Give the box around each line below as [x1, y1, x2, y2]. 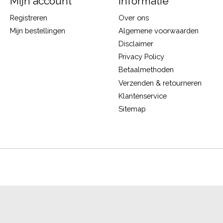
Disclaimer [118, 39, 153, 48]
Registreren [9, 13, 47, 22]
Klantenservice [118, 91, 167, 100]
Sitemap [118, 104, 146, 113]
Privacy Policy [118, 52, 164, 61]
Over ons [118, 13, 149, 22]
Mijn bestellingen [9, 26, 65, 35]
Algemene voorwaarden [118, 26, 199, 35]
